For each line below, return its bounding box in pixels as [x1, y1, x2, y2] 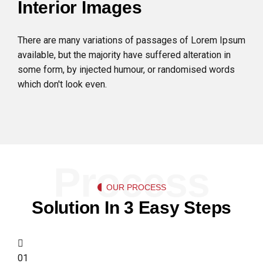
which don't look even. [18, 79, 107, 90]
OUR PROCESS [106, 183, 166, 193]
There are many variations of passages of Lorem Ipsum [18, 35, 245, 46]
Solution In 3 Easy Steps [32, 198, 231, 218]
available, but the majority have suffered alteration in [18, 49, 231, 61]
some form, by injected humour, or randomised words [18, 64, 235, 76]
